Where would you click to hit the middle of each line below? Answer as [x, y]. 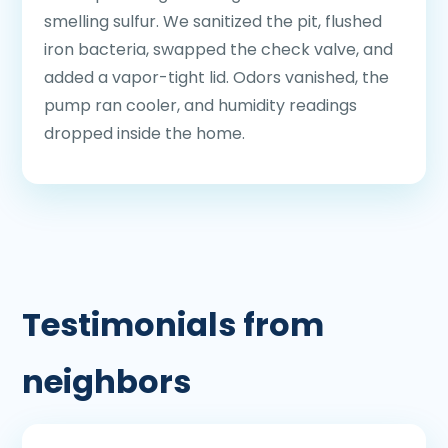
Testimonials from [173, 324]
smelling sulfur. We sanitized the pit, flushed [213, 21]
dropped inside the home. [144, 133]
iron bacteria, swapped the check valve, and [218, 49]
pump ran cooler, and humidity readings [200, 105]
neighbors [106, 381]
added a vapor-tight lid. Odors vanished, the [216, 77]
